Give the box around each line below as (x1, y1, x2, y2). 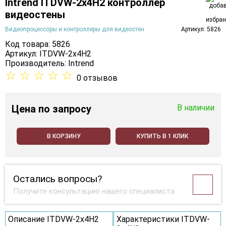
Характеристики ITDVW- (116, 214, 210, 224)
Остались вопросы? (13, 173, 102, 185)
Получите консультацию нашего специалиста (13, 187, 175, 196)
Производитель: (5, 59, 68, 69)
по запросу (38, 103, 91, 116)
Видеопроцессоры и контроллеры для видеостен (5, 26, 144, 33)
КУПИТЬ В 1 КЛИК (137, 133, 188, 140)
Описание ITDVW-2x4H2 (8, 214, 99, 224)
